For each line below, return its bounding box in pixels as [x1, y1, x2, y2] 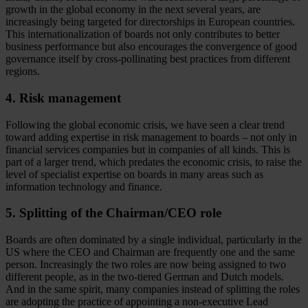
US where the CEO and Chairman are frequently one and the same [5, 245, 295, 258]
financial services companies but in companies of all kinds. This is [5, 143, 290, 155]
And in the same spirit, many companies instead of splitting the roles [5, 283, 300, 295]
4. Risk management [5, 90, 121, 105]
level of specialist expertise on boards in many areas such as [5, 168, 263, 180]
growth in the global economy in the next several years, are [5, 3, 261, 16]
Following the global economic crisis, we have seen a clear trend [5, 118, 285, 131]
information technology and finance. [5, 180, 162, 192]
